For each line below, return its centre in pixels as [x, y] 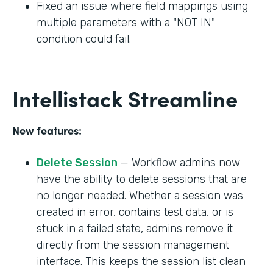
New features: [47, 130]
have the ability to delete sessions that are [142, 179]
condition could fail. [84, 39]
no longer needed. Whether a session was [140, 195]
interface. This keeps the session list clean [141, 261]
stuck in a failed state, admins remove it [135, 228]
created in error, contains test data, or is [135, 212]
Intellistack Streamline [125, 97]
